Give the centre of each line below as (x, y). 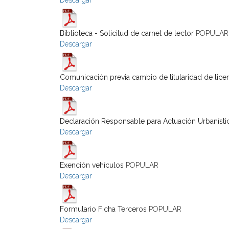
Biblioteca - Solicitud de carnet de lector (128, 33)
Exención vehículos (92, 165)
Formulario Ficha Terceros (103, 209)
